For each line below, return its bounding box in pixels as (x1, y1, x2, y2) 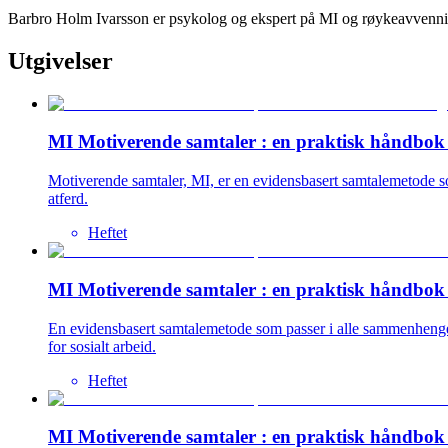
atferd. (48, 190, 88, 208)
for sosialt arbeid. (48, 337, 156, 355)
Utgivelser (8, 47, 113, 74)
